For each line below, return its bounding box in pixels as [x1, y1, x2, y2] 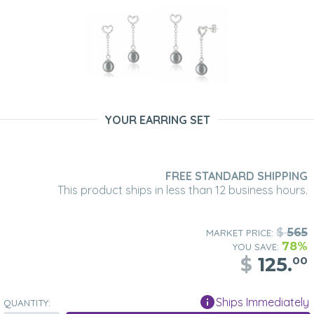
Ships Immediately [216, 295, 309, 310]
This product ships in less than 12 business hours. [57, 183, 308, 198]
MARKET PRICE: [205, 227, 276, 239]
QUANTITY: [4, 297, 50, 309]
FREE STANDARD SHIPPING [165, 169, 308, 184]
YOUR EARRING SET [104, 113, 210, 128]
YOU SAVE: [232, 241, 282, 253]
